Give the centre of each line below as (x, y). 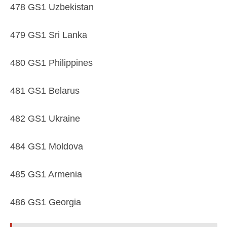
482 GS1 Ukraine (45, 119)
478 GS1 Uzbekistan (52, 7)
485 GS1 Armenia (46, 174)
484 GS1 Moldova (47, 146)
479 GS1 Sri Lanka (49, 35)
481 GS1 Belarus (45, 91)
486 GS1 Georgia (46, 202)
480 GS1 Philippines (51, 63)
